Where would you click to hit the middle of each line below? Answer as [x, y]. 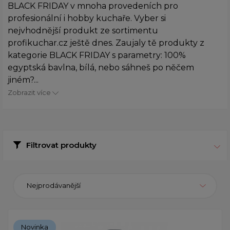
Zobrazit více [30, 93]
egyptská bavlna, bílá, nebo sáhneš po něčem [101, 67]
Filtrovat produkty [61, 145]
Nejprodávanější [54, 186]
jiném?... [23, 80]
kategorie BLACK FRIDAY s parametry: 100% [97, 55]
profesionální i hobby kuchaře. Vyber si [87, 18]
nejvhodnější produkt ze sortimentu [83, 30]
